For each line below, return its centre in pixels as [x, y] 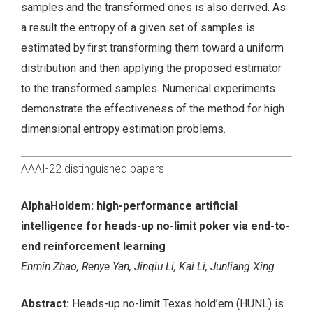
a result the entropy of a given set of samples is [138, 27]
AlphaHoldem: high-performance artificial [129, 206]
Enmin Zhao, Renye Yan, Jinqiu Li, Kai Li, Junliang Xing [148, 267]
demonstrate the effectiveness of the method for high [153, 108]
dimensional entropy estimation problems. [123, 129]
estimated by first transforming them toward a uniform [152, 48]
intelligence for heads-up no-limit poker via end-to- [155, 226]
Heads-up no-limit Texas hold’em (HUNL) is [178, 304]
